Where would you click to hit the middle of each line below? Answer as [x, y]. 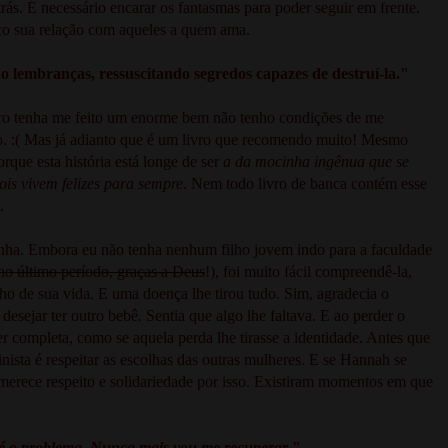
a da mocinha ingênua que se [316, 161]
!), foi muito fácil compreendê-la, [308, 271]
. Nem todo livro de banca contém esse [305, 183]
